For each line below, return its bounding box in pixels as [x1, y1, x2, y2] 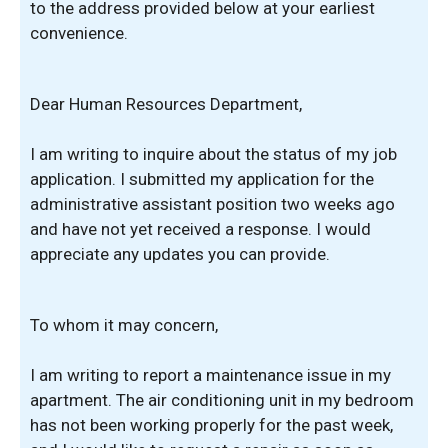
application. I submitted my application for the [30, 169, 374, 189]
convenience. [30, 23, 128, 43]
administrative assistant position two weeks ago [30, 194, 395, 214]
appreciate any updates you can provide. [30, 244, 330, 264]
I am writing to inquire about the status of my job [30, 144, 397, 164]
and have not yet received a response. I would [30, 219, 371, 239]
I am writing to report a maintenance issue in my [30, 365, 391, 385]
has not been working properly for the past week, [30, 415, 393, 435]
